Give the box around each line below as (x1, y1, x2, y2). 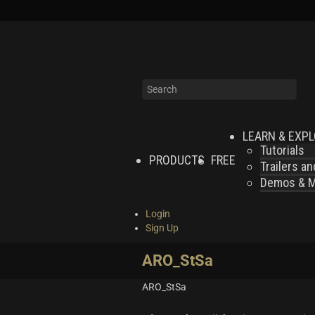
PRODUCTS (148, 153, 205, 167)
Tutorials (260, 142, 305, 157)
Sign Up (146, 222, 179, 233)
